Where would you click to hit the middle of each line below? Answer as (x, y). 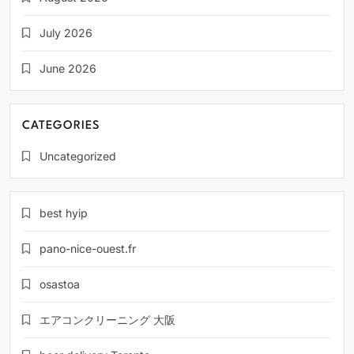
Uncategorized (78, 156)
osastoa (60, 284)
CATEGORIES (62, 126)
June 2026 (68, 68)
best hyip (64, 213)
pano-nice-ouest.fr (88, 249)
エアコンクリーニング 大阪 (107, 320)
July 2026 (66, 33)
